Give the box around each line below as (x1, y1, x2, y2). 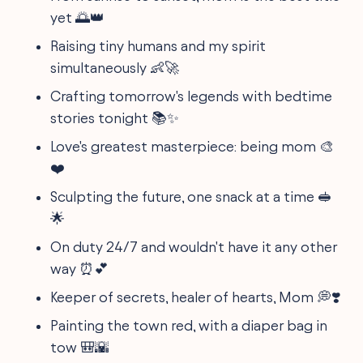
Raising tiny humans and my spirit (50, 37, 267, 53)
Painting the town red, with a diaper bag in (50, 317, 328, 333)
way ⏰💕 (50, 260, 109, 276)
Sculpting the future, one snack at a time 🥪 (50, 188, 333, 204)
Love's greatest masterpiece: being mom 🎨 (50, 138, 335, 154)
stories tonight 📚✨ (50, 109, 180, 126)
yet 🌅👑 (50, 9, 105, 25)
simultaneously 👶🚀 (50, 59, 180, 75)
